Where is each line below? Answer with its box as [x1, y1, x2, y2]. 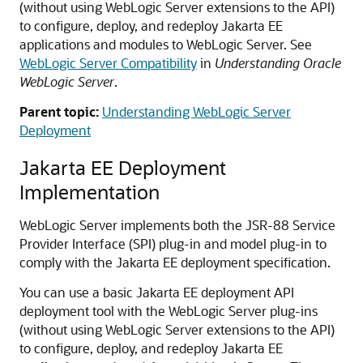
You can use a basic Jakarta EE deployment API [19, 284, 294, 301]
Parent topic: [19, 103, 99, 120]
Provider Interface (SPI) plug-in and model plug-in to [19, 235, 327, 252]
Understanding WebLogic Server [102, 103, 291, 120]
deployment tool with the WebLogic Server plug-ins [19, 302, 318, 319]
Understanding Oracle [215, 54, 341, 71]
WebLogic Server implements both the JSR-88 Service [19, 216, 335, 233]
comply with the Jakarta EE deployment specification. [19, 254, 331, 271]
